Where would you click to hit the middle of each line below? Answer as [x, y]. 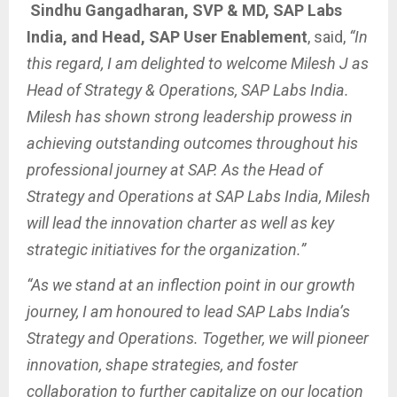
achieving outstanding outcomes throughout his [192, 144]
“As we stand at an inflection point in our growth [191, 285]
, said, [328, 37]
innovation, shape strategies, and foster [162, 365]
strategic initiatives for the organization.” [166, 250]
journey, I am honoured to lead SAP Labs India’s [188, 312]
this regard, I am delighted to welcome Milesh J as [198, 64]
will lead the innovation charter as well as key [180, 223]
